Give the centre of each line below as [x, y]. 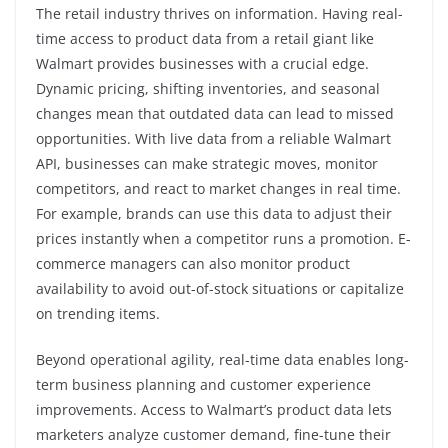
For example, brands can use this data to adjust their [214, 213]
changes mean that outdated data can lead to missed [215, 113]
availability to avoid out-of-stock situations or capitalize [220, 288]
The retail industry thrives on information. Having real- [219, 13]
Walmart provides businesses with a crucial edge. [202, 63]
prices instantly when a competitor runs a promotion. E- [223, 238]
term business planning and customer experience [203, 384]
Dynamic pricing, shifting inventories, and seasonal [208, 88]
